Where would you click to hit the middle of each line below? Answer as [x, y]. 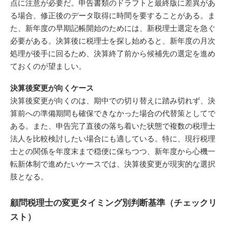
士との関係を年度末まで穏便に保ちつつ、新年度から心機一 [113, 151]
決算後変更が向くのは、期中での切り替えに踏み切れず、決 [113, 101]
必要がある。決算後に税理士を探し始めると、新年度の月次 [113, 41]
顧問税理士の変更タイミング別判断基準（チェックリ [113, 203]
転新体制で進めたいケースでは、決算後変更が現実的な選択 [113, 164]
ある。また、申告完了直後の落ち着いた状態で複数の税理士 [113, 126]
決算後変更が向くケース [52, 88]
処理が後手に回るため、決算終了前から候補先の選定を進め [113, 53]
